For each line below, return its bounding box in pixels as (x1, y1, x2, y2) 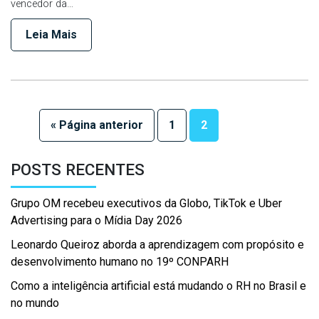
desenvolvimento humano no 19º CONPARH (11, 255, 229, 268)
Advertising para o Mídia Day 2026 (11, 214, 182, 227)
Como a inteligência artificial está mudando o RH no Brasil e (11, 279, 306, 293)
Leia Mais (26, 28, 77, 41)
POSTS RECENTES (11, 160, 145, 179)
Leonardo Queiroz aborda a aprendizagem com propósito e (11, 238, 304, 251)
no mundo (11, 296, 59, 310)
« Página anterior (51, 118, 143, 132)
